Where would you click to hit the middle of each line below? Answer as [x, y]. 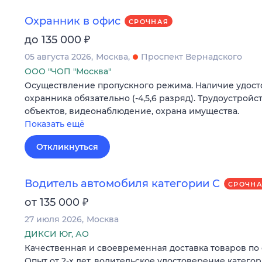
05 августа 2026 [58, 56]
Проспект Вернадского [192, 56]
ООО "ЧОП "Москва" [68, 71]
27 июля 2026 [53, 219]
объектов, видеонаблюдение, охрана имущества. [132, 111]
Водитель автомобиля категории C [122, 183]
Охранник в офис [73, 21]
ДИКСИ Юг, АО [57, 234]
